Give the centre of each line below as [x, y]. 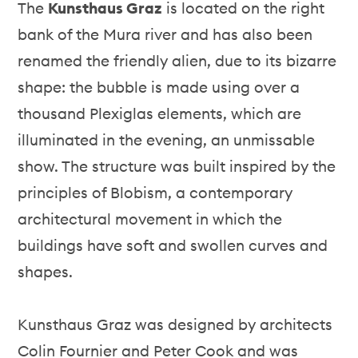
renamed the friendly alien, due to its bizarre [177, 61]
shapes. [46, 272]
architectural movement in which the [150, 219]
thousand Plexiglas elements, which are [160, 113]
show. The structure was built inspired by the [177, 166]
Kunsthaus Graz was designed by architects [175, 324]
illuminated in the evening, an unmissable [167, 140]
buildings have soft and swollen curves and [173, 245]
